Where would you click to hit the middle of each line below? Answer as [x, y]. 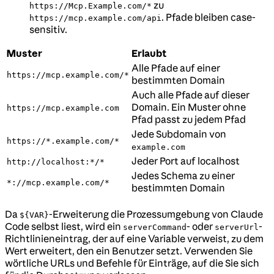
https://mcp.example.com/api [95, 18]
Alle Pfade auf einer [176, 68]
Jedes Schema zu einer [183, 176]
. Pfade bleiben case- [209, 17]
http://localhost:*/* [56, 162]
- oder [201, 227]
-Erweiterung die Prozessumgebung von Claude [156, 214]
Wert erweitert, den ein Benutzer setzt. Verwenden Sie [129, 251]
